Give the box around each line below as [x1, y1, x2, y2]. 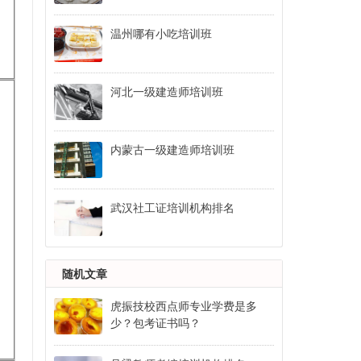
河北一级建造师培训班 [110, 86, 223, 98]
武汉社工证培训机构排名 [110, 202, 234, 214]
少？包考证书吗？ [110, 317, 201, 330]
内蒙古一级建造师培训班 [110, 144, 234, 156]
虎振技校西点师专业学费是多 [110, 301, 257, 313]
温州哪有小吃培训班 [110, 28, 212, 40]
